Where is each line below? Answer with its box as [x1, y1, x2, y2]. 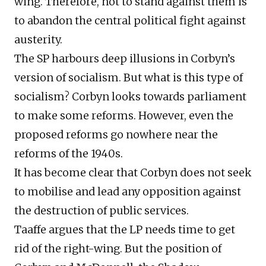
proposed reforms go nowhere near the [14, 128, 218, 142]
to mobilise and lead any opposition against [14, 185, 241, 199]
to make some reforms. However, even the [14, 109, 233, 123]
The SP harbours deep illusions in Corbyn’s [14, 52, 235, 66]
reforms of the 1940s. [14, 147, 123, 161]
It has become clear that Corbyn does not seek [14, 166, 252, 180]
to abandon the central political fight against [14, 14, 246, 28]
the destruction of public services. [14, 204, 189, 218]
